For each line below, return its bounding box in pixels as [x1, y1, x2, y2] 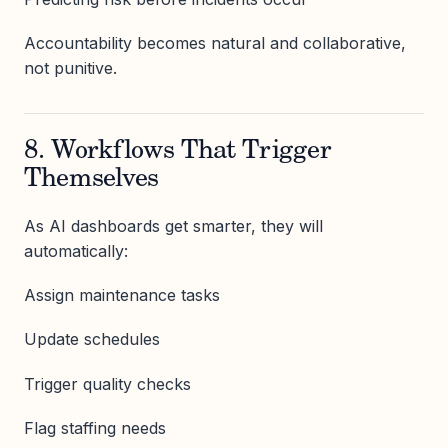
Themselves [24, 167, 159, 194]
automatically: [24, 241, 128, 262]
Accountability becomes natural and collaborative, [24, 33, 406, 54]
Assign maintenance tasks [24, 285, 220, 306]
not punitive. [24, 58, 117, 79]
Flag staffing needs [24, 417, 166, 438]
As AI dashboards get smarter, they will [24, 216, 323, 237]
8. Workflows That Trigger [24, 139, 332, 166]
